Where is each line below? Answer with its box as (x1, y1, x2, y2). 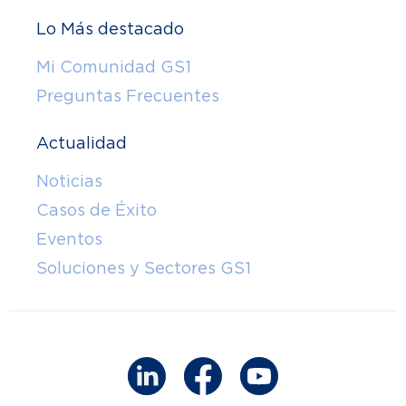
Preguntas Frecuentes (36, 86, 219, 106)
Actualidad (36, 133, 127, 153)
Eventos (36, 229, 102, 249)
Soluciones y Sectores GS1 (36, 258, 251, 278)
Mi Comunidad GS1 (36, 57, 191, 77)
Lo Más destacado (36, 19, 184, 39)
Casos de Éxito (36, 200, 157, 220)
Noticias (36, 171, 102, 191)
